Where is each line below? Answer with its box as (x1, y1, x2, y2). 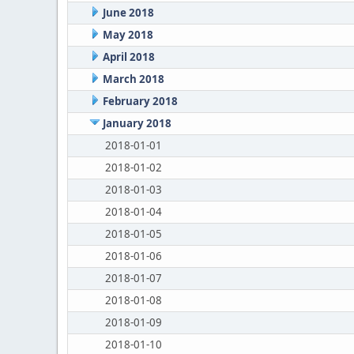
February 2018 (102, 94, 178, 108)
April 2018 (102, 50, 155, 64)
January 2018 (102, 116, 171, 130)
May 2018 (102, 28, 153, 42)
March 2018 (102, 72, 164, 86)
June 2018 (102, 6, 154, 20)
